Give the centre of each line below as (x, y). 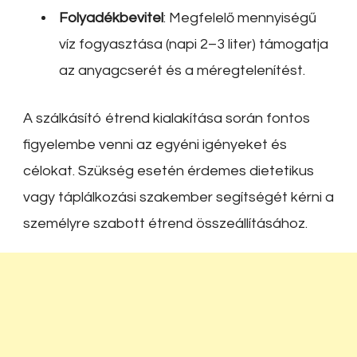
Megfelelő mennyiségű (243, 18)
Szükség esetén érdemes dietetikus (196, 171)
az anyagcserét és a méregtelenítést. (182, 71)
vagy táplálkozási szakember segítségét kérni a (178, 198)
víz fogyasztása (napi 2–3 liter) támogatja (194, 45)
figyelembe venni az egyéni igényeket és (155, 145)
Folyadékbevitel (111, 18)
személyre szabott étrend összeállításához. (165, 224)
